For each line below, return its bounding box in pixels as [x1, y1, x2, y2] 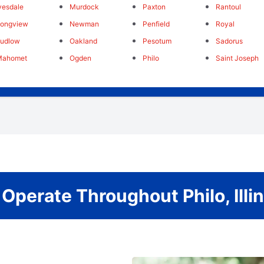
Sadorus [216, 37, 243, 46]
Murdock [69, 2, 99, 12]
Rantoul [216, 2, 242, 12]
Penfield [142, 19, 170, 29]
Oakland [69, 37, 97, 46]
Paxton [142, 2, 166, 12]
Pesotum [142, 37, 171, 46]
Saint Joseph [216, 54, 259, 63]
